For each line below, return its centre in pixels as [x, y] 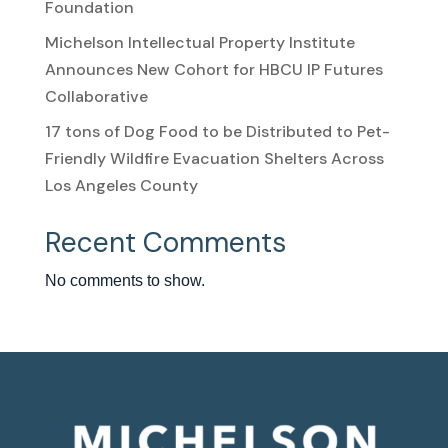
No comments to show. [124, 281]
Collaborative [96, 97]
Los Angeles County [121, 186]
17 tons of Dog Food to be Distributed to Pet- [217, 132]
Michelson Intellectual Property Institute [199, 43]
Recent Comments [165, 243]
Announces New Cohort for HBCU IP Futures [213, 70]
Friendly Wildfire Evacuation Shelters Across [214, 159]
